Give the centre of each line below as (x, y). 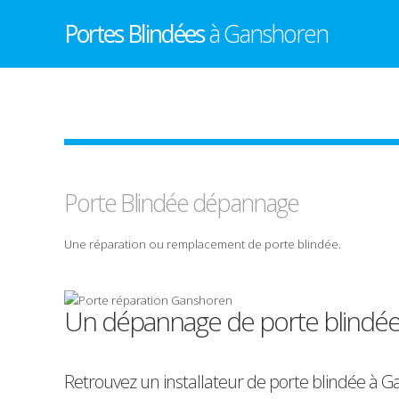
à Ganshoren (268, 33)
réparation (118, 244)
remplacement (206, 244)
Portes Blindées (136, 33)
